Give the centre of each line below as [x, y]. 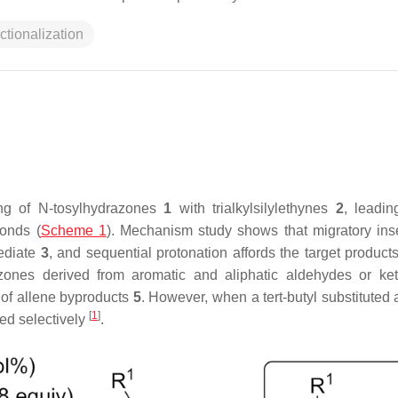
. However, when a [202, 297]
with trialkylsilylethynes [254, 208]
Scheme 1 [73, 231]
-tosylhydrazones [106, 208]
